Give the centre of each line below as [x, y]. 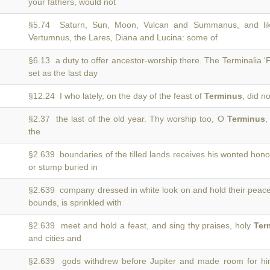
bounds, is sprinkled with [75, 202]
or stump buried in [63, 167]
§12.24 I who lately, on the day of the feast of [116, 96]
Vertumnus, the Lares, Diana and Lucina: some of [123, 37]
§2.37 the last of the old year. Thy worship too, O [128, 119]
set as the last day [63, 73]
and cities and [55, 238]
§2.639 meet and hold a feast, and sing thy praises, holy [141, 225]
